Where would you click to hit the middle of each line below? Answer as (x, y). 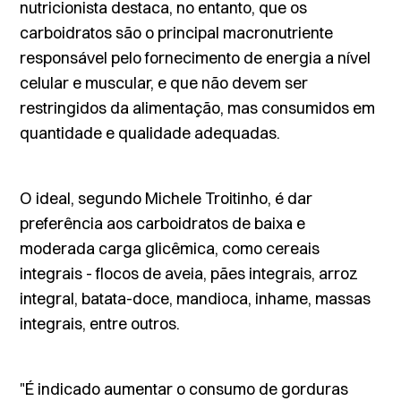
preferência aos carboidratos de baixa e (163, 223)
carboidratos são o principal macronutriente (177, 33)
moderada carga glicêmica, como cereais (170, 248)
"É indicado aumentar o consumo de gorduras (184, 389)
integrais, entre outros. (100, 324)
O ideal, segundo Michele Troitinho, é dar (166, 198)
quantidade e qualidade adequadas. (150, 133)
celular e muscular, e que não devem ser (164, 83)
